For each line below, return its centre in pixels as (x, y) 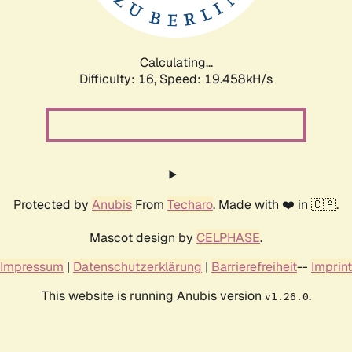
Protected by (53, 204)
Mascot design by (143, 237)
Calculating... (176, 62)
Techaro (190, 204)
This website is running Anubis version (153, 295)
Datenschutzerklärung (137, 266)
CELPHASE (228, 237)
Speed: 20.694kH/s (216, 79)
